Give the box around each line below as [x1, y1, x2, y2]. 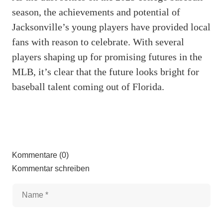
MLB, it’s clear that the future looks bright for [12, 66, 199, 77]
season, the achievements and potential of [12, 6, 180, 17]
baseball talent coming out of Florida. [12, 81, 164, 92]
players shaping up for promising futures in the [12, 51, 202, 62]
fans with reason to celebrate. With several [12, 36, 184, 47]
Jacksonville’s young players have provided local [12, 21, 211, 32]
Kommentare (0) [12, 150, 69, 159]
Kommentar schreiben [12, 164, 90, 173]
